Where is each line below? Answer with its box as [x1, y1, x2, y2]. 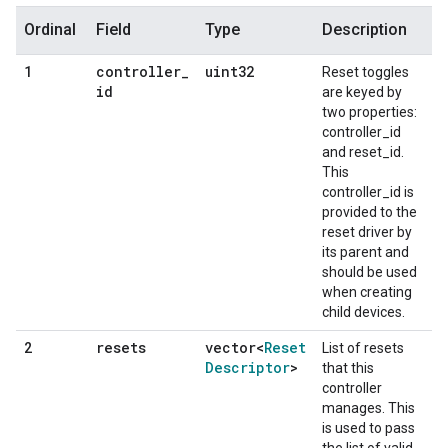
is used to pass [322, 419, 415, 436]
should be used [322, 263, 417, 280]
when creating [322, 283, 412, 300]
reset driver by [322, 223, 412, 240]
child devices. [322, 303, 405, 320]
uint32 [205, 61, 254, 81]
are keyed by [322, 83, 402, 100]
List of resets [322, 339, 404, 356]
